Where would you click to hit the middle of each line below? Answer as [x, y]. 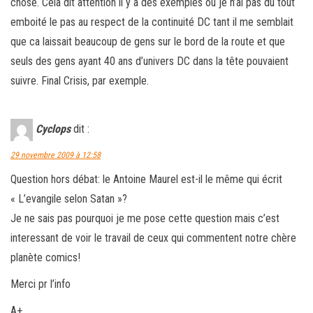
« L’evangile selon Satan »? [69, 198]
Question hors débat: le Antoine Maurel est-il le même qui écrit [146, 179]
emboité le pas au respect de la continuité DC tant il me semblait [152, 22]
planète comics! [45, 257]
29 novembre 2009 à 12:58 [56, 155]
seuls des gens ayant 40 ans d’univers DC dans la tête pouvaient [150, 61]
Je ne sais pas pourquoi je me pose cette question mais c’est [145, 218]
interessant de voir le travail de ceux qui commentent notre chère [153, 238]
